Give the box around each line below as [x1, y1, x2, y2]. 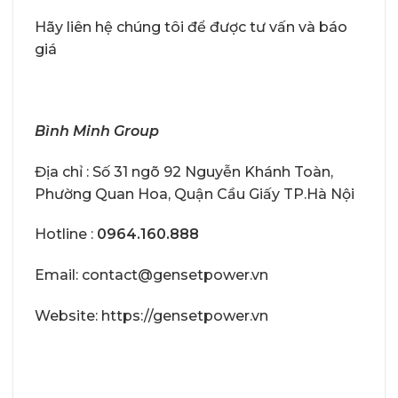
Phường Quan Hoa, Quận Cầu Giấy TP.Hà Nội [35, 185, 354, 203]
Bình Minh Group [35, 122, 159, 139]
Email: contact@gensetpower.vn [35, 267, 268, 284]
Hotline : [35, 226, 93, 243]
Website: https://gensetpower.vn [35, 306, 268, 324]
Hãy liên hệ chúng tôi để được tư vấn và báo [35, 19, 347, 36]
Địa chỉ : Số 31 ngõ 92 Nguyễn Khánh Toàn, [35, 163, 333, 180]
